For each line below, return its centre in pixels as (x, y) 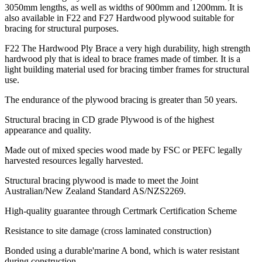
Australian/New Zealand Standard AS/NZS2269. (95, 191)
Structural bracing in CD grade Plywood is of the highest (109, 120)
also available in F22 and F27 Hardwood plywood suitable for (119, 18)
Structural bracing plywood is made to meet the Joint (101, 181)
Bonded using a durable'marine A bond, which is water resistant (122, 251)
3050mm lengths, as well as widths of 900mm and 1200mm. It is (124, 8)
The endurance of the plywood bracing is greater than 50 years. (121, 100)
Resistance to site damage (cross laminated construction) (108, 231)
